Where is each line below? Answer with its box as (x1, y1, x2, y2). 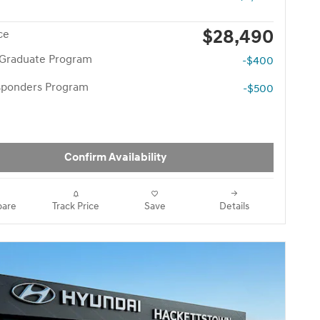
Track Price (51, 200, 99, 212)
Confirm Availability (64, 150, 166, 164)
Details (219, 200, 249, 212)
